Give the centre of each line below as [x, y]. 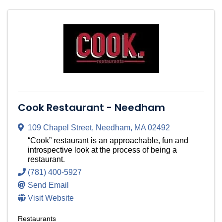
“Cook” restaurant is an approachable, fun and [108, 141]
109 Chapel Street [60, 128]
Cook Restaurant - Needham [91, 108]
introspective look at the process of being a [102, 150]
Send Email [48, 185]
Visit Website [51, 198]
